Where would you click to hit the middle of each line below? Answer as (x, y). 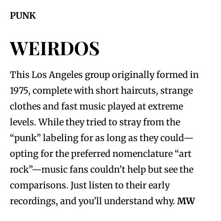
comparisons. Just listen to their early (90, 185)
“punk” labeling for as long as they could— (102, 138)
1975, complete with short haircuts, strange (101, 90)
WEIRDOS (55, 47)
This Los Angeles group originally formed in (104, 74)
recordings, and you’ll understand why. (93, 201)
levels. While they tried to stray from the (95, 122)
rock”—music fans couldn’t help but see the (102, 169)
